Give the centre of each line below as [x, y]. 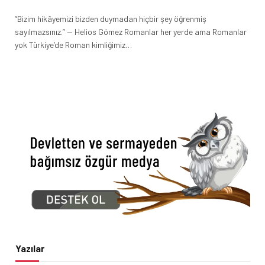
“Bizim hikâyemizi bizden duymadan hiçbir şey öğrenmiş [111, 18]
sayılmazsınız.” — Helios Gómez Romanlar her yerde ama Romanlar [131, 31]
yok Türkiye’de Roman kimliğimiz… [73, 44]
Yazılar [30, 248]
